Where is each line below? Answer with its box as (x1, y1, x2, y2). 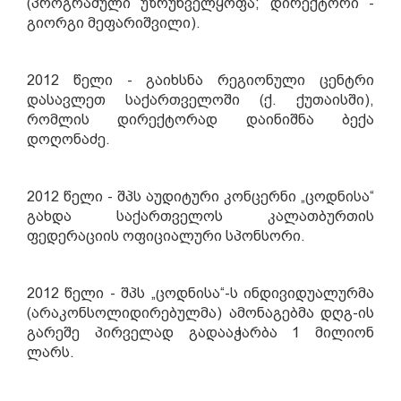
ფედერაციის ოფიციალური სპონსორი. (27, 227, 305, 244)
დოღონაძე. (27, 131, 110, 148)
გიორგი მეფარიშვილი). (27, 14, 200, 31)
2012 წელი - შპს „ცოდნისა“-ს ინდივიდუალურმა (27, 285, 374, 302)
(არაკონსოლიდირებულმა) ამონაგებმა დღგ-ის (27, 304, 374, 321)
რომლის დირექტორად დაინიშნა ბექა (27, 111, 374, 128)
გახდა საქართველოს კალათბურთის (27, 208, 374, 225)
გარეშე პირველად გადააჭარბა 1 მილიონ (27, 324, 374, 341)
